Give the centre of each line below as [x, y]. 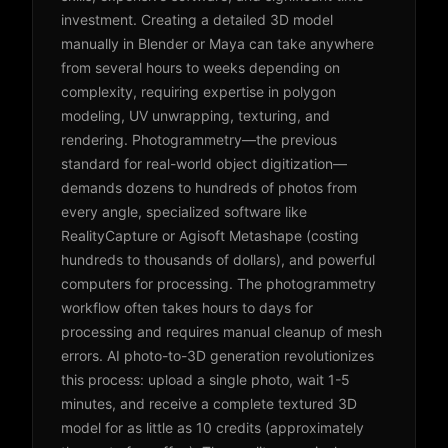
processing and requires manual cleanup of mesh [221, 331]
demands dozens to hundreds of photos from [209, 187]
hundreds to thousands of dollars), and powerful [218, 259]
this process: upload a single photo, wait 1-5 [205, 379]
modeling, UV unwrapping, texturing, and [195, 115]
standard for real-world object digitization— [204, 163]
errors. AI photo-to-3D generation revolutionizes [217, 355]
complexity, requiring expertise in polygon [198, 91]
